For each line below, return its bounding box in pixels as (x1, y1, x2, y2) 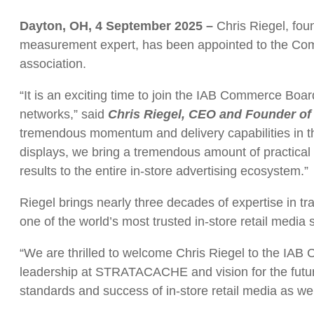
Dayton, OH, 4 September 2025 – (20, 18, 217, 33)
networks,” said (20, 107, 108, 121)
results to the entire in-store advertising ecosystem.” (20, 163, 308, 178)
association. (20, 56, 86, 71)
